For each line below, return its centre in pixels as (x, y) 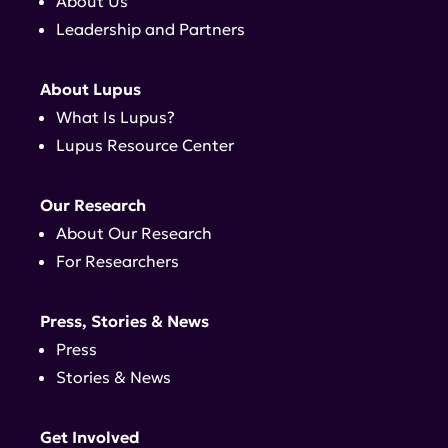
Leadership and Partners (150, 29)
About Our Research (134, 233)
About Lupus (90, 89)
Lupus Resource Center (145, 145)
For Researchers (117, 261)
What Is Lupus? (115, 117)
